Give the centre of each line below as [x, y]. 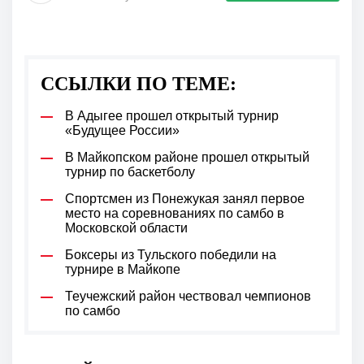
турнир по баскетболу [130, 172]
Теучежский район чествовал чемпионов [188, 297]
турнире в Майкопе [123, 270]
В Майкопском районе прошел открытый [187, 158]
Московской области [126, 228]
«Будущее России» [122, 131]
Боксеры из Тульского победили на [171, 255]
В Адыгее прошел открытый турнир [172, 116]
